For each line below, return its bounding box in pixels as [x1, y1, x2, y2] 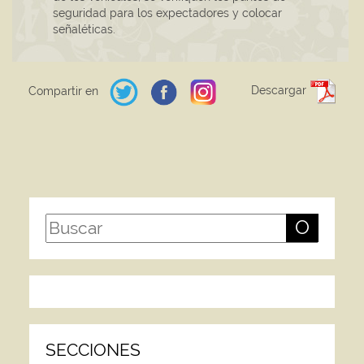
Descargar [251, 83, 310, 97]
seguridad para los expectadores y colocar [53, 6, 282, 20]
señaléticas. [53, 23, 115, 37]
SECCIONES [45, 340, 141, 361]
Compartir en [28, 84, 102, 98]
